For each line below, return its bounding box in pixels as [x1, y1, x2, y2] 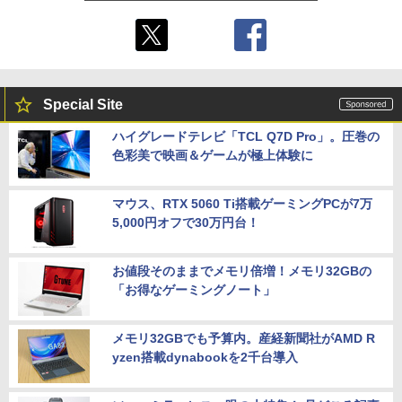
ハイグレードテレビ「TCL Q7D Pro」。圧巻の [112, 129, 380, 144]
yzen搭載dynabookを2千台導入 [112, 350, 298, 365]
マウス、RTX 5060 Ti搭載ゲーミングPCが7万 [112, 197, 372, 212]
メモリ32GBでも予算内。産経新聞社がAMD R [112, 331, 375, 346]
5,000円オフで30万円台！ [112, 215, 259, 231]
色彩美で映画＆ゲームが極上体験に [112, 148, 313, 163]
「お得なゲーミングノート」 [112, 283, 275, 298]
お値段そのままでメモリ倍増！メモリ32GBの [112, 264, 371, 279]
